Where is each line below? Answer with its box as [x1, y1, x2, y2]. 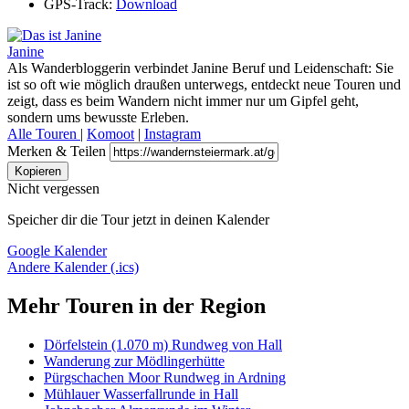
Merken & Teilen [7, 143, 106, 160]
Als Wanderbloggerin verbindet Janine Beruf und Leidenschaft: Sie [7, 60, 393, 77]
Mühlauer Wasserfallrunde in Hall [44, 386, 238, 403]
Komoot [87, 126, 134, 142]
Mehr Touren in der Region [7, 294, 266, 319]
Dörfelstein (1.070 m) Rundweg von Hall [44, 337, 282, 353]
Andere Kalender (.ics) [7, 259, 139, 276]
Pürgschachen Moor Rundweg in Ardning [44, 370, 286, 386]
